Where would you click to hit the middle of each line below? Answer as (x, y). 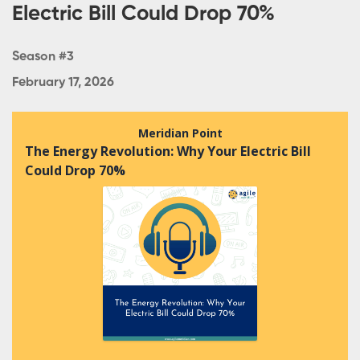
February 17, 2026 (63, 82)
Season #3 (43, 57)
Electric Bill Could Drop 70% (143, 14)
